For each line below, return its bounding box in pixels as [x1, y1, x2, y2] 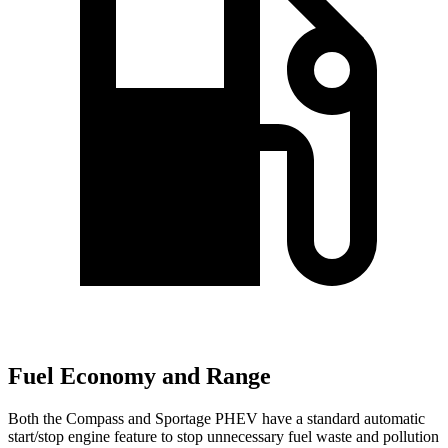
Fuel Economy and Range [8, 363, 271, 390]
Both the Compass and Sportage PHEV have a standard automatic [8, 410, 425, 428]
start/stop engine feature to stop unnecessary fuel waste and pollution [8, 428, 439, 446]
